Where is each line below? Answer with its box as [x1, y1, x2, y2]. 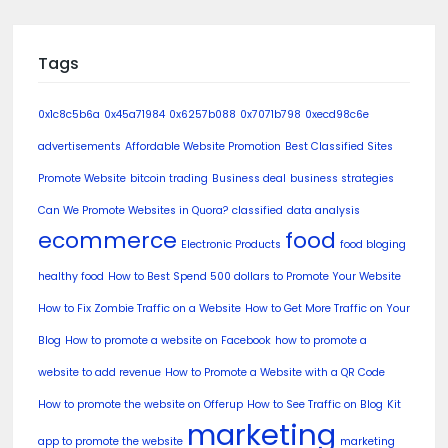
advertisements [38, 139, 121, 155]
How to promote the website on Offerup [38, 397, 243, 413]
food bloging [340, 237, 406, 253]
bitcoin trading [130, 171, 208, 187]
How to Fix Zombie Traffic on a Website [38, 301, 241, 317]
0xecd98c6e [305, 107, 369, 123]
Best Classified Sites [285, 139, 393, 155]
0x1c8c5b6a [38, 107, 100, 123]
